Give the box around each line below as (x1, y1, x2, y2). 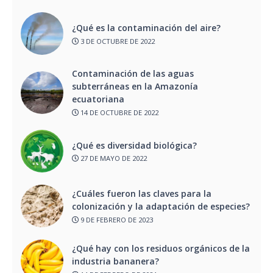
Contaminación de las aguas (72, 68, 194, 80)
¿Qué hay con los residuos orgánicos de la (72, 243, 250, 255)
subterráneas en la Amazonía (72, 80, 198, 93)
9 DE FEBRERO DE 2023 (79, 214, 153, 224)
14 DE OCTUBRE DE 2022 (79, 107, 158, 117)
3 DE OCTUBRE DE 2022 (79, 36, 155, 46)
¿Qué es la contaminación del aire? (72, 22, 221, 34)
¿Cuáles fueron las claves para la (72, 188, 211, 200)
